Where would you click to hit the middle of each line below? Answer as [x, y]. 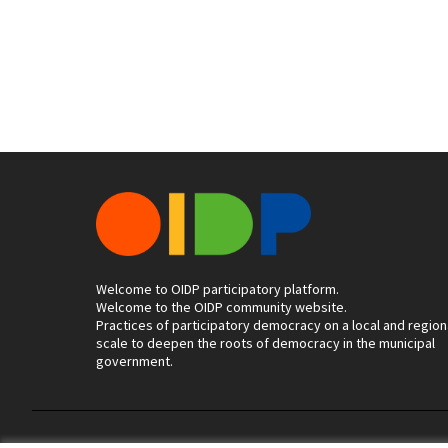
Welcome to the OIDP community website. [221, 307]
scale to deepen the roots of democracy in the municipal [265, 343]
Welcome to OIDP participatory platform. [217, 289]
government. [134, 361]
